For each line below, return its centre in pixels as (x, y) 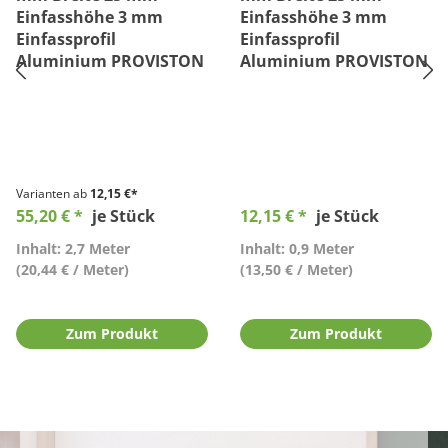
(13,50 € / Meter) (296, 269)
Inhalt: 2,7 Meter (73, 248)
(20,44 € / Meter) (72, 269)
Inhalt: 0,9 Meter (297, 248)
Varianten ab (51, 193)
